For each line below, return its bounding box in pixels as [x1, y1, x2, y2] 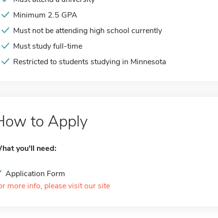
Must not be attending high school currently [13, 25, 162, 36]
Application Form [5, 168, 65, 179]
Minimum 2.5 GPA [13, 10, 77, 20]
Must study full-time [13, 41, 82, 52]
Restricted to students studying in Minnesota [13, 56, 166, 67]
